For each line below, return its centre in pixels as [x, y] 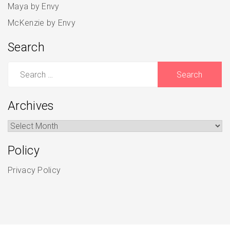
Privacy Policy [34, 170]
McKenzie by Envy [42, 23]
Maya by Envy [34, 6]
